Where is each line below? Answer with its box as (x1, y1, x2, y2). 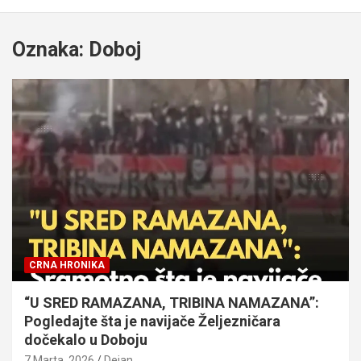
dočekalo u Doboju (24, 330, 147, 348)
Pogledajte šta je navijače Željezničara (24, 312, 280, 330)
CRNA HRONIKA (29, 259, 105, 271)
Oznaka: (12, 38, 89, 61)
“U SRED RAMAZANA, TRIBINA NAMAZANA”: (24, 293, 319, 311)
